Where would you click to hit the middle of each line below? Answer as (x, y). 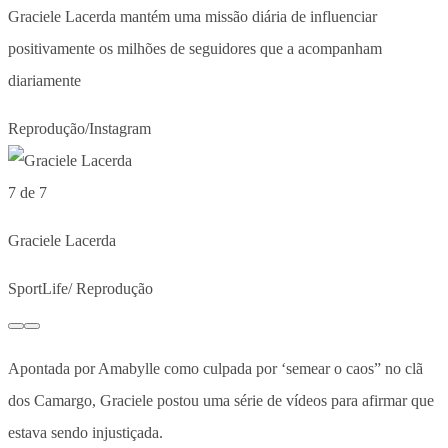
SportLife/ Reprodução (80, 289)
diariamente (44, 81)
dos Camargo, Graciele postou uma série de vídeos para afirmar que (221, 401)
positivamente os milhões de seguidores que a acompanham (195, 49)
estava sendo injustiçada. (85, 433)
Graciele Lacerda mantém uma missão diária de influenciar (192, 17)
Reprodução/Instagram (79, 129)
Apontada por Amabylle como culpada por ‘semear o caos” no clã (215, 369)
